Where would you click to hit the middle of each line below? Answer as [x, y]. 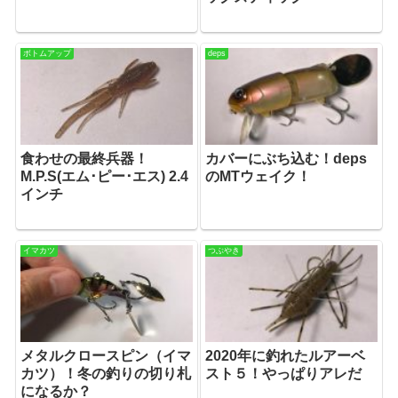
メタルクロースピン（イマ [106, 355]
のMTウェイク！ [259, 176]
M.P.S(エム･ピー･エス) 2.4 [105, 176]
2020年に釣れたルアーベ [286, 355]
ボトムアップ [48, 53]
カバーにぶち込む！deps [287, 158]
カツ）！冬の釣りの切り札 [106, 373]
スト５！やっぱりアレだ [284, 373]
